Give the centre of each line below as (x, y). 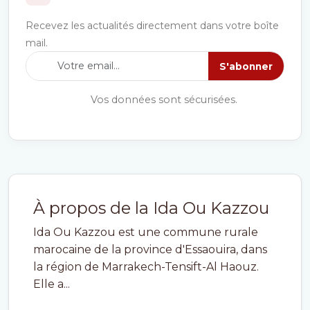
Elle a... (52, 284)
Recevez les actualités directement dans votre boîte (152, 26)
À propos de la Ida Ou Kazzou (151, 208)
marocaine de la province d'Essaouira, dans (150, 249)
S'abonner (246, 66)
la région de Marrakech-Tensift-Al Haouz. (146, 267)
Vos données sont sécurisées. (163, 100)
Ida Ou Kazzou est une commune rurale (146, 232)
